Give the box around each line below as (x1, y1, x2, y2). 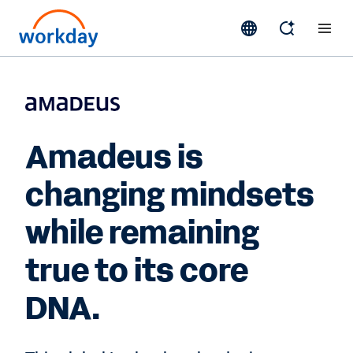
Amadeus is (25, 136, 203, 180)
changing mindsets (25, 173, 314, 217)
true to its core (25, 249, 248, 293)
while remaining (25, 211, 259, 255)
